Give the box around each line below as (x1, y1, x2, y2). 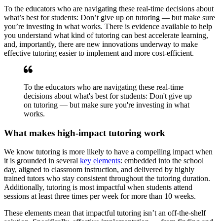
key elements (80, 156, 120, 165)
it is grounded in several (4, 156, 80, 165)
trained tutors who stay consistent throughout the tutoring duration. (4, 174, 210, 183)
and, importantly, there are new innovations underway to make (4, 39, 198, 48)
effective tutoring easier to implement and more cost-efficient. (4, 48, 194, 57)
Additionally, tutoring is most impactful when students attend (4, 183, 192, 192)
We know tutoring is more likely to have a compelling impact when (4, 147, 213, 156)
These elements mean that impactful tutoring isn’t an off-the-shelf (4, 209, 206, 218)
